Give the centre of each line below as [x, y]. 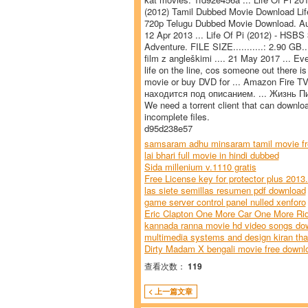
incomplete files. [177, 116]
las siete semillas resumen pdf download [225, 190]
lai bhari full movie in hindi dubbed [211, 155]
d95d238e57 [168, 128]
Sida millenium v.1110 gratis [200, 167]
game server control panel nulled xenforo [225, 202]
